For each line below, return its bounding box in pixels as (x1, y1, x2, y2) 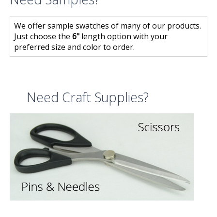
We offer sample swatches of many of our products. (14, 20, 201, 31)
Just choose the (14, 31, 72, 42)
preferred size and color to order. (14, 41, 135, 52)
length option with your (79, 31, 168, 42)
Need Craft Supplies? (27, 88, 149, 106)
